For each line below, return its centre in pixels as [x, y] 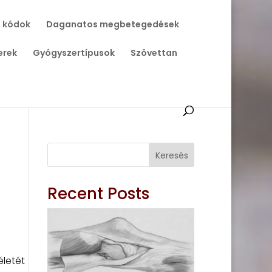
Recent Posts [99, 194]
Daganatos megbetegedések [112, 24]
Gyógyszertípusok [73, 53]
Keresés [172, 155]
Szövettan [154, 53]
